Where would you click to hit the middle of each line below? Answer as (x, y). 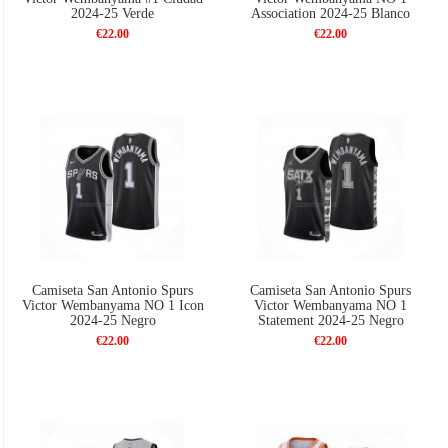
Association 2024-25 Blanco (331, 13)
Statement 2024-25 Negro (330, 320)
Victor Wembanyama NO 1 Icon (112, 305)
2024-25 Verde (113, 13)
